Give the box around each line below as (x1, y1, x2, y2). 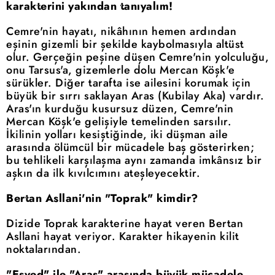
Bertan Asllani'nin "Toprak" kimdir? (6, 190, 198, 206)
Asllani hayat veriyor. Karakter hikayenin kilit (6, 228, 239, 244)
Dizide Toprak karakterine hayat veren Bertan (6, 215, 243, 231)
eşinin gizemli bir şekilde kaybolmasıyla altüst (6, 36, 244, 52)
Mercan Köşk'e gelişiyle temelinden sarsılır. (6, 113, 231, 130)
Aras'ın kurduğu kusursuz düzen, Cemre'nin (6, 100, 234, 117)
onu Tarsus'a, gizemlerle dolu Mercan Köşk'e (6, 61, 235, 78)
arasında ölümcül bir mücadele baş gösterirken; (6, 139, 254, 155)
